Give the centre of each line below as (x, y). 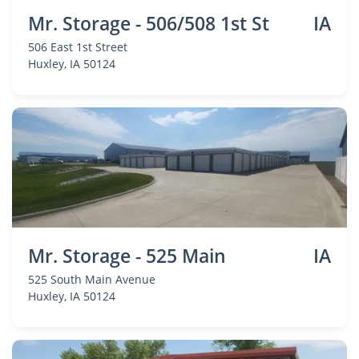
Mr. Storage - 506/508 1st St (149, 23)
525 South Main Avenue (92, 279)
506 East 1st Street (78, 47)
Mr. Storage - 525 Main (127, 256)
